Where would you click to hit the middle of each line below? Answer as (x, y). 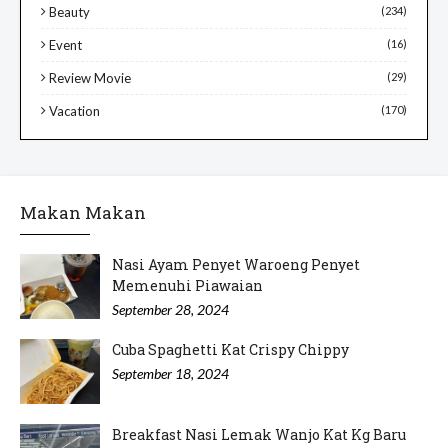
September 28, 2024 (170, 310)
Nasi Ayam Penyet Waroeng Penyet (236, 265)
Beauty (69, 12)
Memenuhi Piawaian (187, 286)
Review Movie (90, 78)
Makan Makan (83, 213)
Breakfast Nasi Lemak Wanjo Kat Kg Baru (259, 435)
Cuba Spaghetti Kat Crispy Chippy (230, 350)
